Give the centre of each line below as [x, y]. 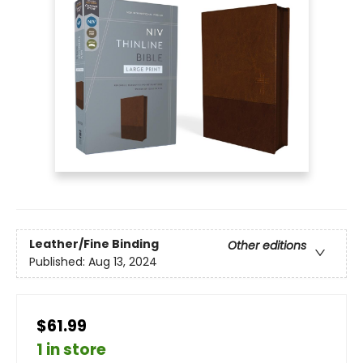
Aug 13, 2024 [123, 262]
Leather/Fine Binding [94, 244]
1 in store [71, 349]
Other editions [267, 246]
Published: [59, 262]
